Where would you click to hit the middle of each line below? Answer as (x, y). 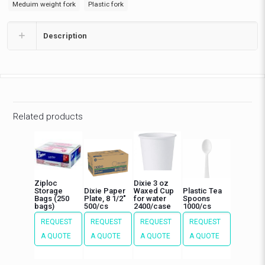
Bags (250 (52, 198)
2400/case (152, 206)
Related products (48, 117)
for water (151, 198)
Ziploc (46, 183)
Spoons (197, 198)
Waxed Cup (153, 190)
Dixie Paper (104, 190)
